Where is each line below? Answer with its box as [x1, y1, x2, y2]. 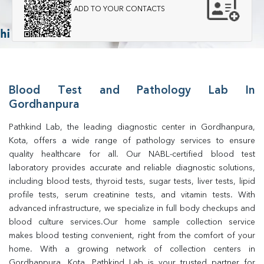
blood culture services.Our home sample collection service [9, 218, 255, 226]
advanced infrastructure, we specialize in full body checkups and [9, 204, 255, 213]
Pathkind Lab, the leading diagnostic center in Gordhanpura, [9, 123, 255, 131]
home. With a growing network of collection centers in [9, 245, 255, 253]
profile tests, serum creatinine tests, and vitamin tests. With [9, 191, 255, 199]
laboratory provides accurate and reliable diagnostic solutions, [9, 164, 255, 172]
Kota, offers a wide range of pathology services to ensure [9, 137, 255, 145]
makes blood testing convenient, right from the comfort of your [9, 232, 255, 240]
